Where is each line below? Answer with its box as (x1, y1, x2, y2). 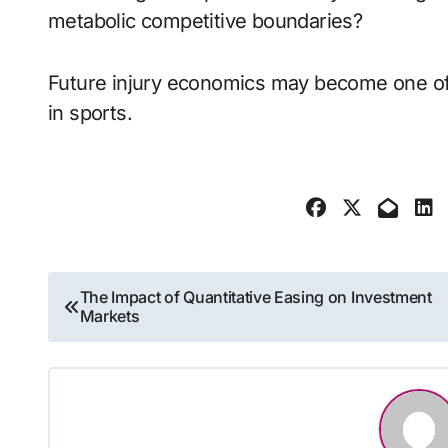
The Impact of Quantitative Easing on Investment (79, 287, 432, 307)
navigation (47, 317, 202, 356)
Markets (79, 306, 140, 326)
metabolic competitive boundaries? (48, 9, 363, 33)
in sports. (48, 101, 133, 125)
